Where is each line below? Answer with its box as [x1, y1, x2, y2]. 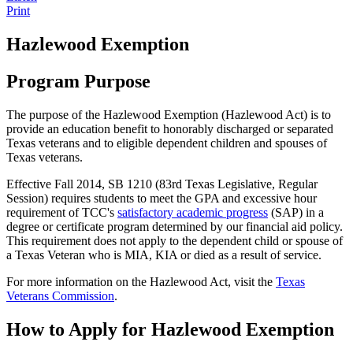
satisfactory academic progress [117, 205, 268, 219]
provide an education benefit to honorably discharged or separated [6, 121, 333, 136]
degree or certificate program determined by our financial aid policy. [6, 219, 343, 233]
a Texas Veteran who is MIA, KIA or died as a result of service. [6, 247, 321, 262]
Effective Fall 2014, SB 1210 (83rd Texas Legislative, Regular [6, 176, 318, 191]
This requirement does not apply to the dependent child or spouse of [6, 233, 343, 247]
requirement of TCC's [6, 205, 117, 219]
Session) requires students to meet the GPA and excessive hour [6, 191, 317, 205]
